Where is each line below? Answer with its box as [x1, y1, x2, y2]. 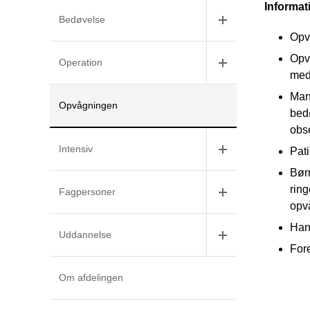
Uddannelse [59, 229, 111, 241]
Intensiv [59, 143, 93, 155]
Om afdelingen [59, 272, 123, 284]
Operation [59, 57, 102, 69]
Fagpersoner [59, 186, 116, 198]
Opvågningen [59, 100, 118, 111]
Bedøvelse [59, 14, 105, 26]
